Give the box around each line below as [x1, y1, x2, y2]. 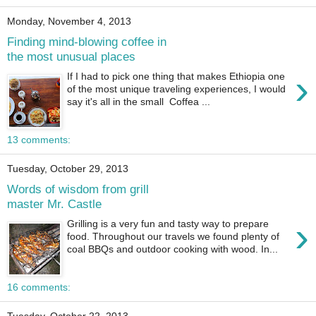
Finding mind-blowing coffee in [7, 34, 166, 49]
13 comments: [7, 134, 71, 145]
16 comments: [7, 281, 71, 293]
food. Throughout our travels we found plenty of [67, 231, 280, 243]
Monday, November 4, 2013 [7, 16, 131, 27]
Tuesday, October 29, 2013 [7, 163, 128, 174]
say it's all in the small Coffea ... [67, 96, 211, 108]
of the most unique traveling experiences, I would [67, 83, 286, 95]
